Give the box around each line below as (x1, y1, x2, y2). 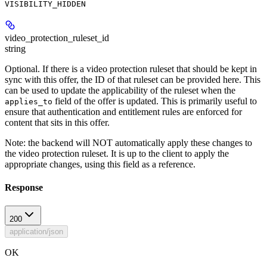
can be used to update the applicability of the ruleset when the (5, 85, 235, 95)
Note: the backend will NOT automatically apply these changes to (5, 137, 252, 148)
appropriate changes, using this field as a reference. (5, 159, 195, 169)
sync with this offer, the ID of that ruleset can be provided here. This (5, 74, 260, 85)
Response (5, 182, 43, 193)
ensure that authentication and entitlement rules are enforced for (5, 106, 242, 117)
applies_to (5, 97, 52, 106)
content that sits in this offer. (5, 117, 110, 128)
